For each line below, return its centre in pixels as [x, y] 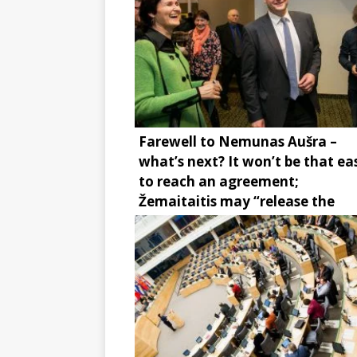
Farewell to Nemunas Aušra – [238, 141]
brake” [161, 221]
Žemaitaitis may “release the [237, 201]
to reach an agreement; [219, 181]
